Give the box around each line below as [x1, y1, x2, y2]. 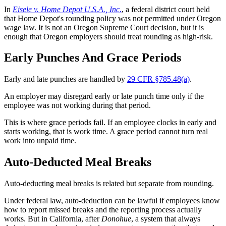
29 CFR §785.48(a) [127, 75, 190, 84]
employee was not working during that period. [4, 101, 151, 110]
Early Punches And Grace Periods [4, 51, 181, 65]
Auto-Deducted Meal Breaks [4, 155, 151, 169]
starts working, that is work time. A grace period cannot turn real [4, 127, 208, 136]
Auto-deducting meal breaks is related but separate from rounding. [4, 179, 214, 188]
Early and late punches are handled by [4, 75, 127, 84]
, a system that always [131, 214, 200, 223]
